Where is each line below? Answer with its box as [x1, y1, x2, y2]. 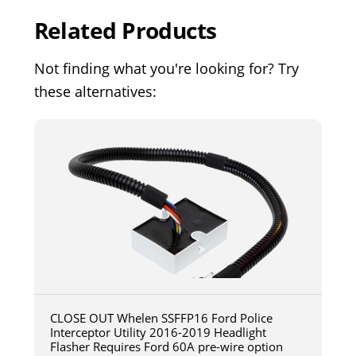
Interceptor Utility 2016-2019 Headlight [49, 324, 266, 341]
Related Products [33, 15, 217, 46]
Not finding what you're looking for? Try [33, 59, 299, 79]
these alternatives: [33, 82, 157, 102]
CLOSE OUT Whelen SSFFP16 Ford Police [49, 310, 273, 327]
